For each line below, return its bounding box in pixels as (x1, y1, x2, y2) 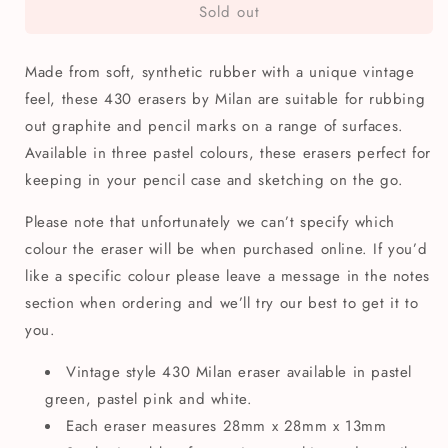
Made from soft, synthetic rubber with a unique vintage (25, 61, 415, 84)
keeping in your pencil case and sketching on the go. (25, 169, 404, 192)
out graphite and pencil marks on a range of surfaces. (25, 115, 404, 138)
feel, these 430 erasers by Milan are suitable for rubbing (25, 88, 426, 111)
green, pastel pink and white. (45, 388, 253, 411)
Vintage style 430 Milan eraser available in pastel (66, 361, 413, 384)
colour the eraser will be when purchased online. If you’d (25, 238, 428, 261)
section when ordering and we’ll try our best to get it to (25, 292, 419, 315)
